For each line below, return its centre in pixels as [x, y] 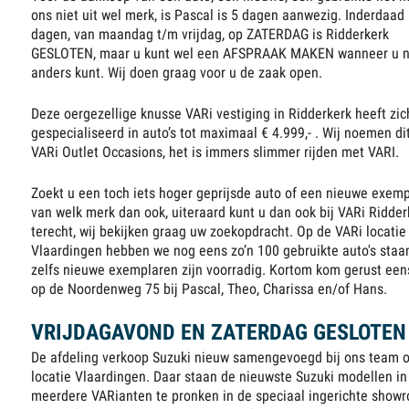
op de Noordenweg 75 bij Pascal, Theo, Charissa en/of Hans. [210, 289]
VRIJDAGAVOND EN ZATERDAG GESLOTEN [219, 333]
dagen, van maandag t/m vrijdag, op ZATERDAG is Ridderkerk [210, 35]
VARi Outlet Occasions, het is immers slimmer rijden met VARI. [215, 152]
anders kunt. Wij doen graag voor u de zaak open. [177, 73]
